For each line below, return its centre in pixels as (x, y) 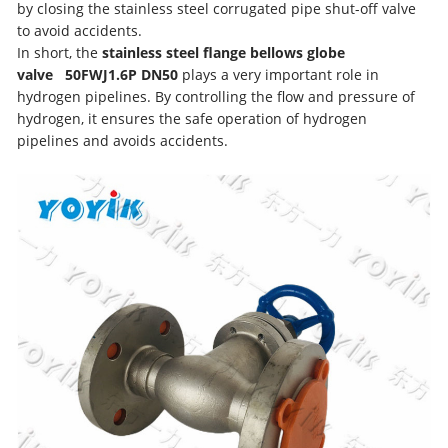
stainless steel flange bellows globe (224, 52)
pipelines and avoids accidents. (123, 140)
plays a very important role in (279, 74)
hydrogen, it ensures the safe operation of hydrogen (192, 118)
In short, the (60, 52)
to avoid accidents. (80, 30)
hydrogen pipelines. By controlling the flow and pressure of (216, 96)
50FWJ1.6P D (106, 74)
